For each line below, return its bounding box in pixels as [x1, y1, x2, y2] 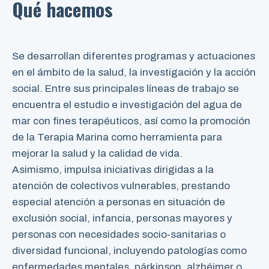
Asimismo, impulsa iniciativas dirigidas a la [12, 163, 214, 175]
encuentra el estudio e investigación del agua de [12, 98, 242, 110]
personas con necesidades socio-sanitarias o [12, 228, 226, 240]
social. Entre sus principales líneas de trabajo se [12, 82, 239, 94]
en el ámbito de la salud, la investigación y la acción [12, 66, 256, 78]
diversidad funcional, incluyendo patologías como [12, 244, 247, 256]
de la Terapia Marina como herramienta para [12, 131, 222, 143]
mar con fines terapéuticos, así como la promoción [12, 115, 250, 127]
